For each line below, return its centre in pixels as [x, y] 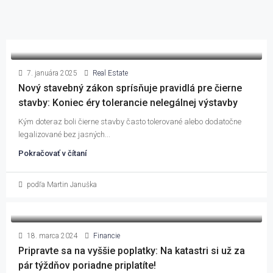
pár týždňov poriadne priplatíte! [87, 265]
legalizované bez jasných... [64, 134]
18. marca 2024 [51, 236]
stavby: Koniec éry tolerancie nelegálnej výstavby [128, 103]
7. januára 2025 [51, 73]
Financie [107, 236]
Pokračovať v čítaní [52, 153]
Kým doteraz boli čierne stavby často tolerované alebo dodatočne [130, 122]
